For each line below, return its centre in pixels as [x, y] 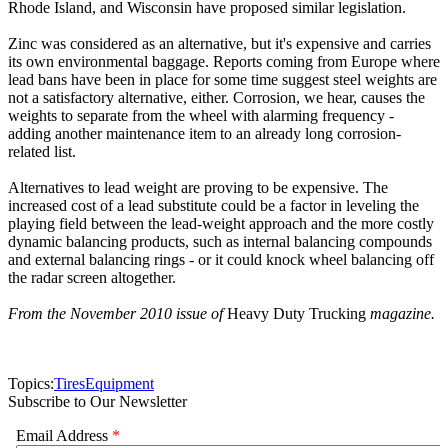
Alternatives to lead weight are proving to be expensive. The [198, 188]
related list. [42, 152]
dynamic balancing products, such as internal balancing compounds [220, 242]
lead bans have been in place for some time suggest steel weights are [222, 80]
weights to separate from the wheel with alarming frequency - [201, 116]
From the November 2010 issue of [117, 314]
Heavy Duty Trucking [296, 314]
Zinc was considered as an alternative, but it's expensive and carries [219, 44]
